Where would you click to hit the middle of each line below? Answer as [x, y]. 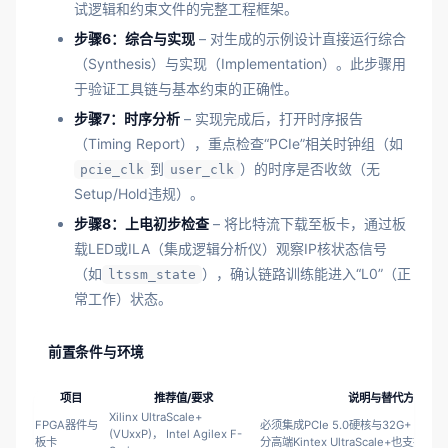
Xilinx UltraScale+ [155, 417]
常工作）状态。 [123, 299]
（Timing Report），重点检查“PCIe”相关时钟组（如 [238, 144]
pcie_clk [112, 170]
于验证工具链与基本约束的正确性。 [186, 89]
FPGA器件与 [66, 425]
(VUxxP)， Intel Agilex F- [175, 434]
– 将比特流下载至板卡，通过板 [307, 224]
